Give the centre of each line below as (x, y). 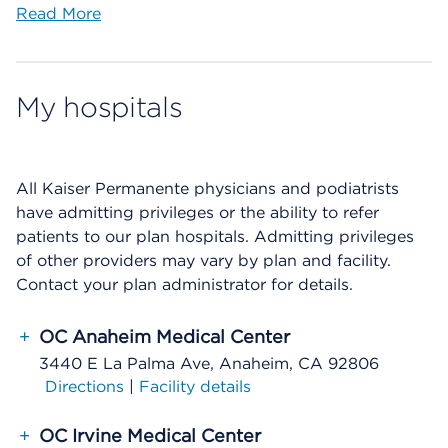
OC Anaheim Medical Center (164, 336)
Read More (58, 13)
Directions (84, 386)
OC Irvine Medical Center (150, 435)
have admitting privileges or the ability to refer (197, 212)
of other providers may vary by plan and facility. (203, 260)
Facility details (195, 386)
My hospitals (99, 107)
